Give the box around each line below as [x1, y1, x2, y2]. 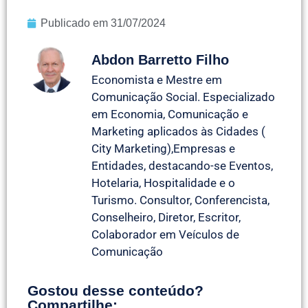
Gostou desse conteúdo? [27, 283, 203, 299]
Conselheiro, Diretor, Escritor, [91, 210, 241, 224]
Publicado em [41, 16, 111, 29]
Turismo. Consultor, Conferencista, [91, 192, 269, 207]
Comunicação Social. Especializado [91, 89, 275, 104]
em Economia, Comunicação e [91, 107, 248, 121]
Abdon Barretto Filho [91, 52, 229, 67]
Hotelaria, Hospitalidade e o [91, 175, 235, 190]
